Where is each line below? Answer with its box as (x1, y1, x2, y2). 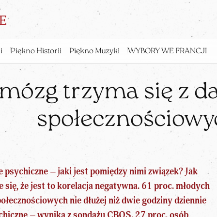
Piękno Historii (10, 47, 62, 56)
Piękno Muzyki (69, 47, 120, 56)
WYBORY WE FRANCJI (127, 47, 207, 56)
